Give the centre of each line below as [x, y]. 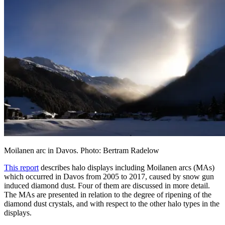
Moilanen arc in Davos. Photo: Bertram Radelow [82, 150]
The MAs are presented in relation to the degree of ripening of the [108, 194]
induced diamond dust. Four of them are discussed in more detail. [107, 185]
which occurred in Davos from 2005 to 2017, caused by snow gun [109, 176]
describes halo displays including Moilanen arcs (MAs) [127, 167]
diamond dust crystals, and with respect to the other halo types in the [112, 203]
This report [21, 167]
